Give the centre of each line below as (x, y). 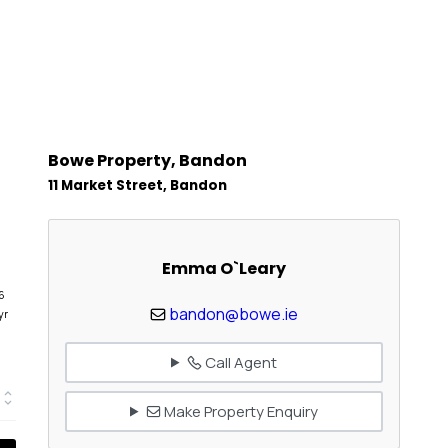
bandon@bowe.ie (233, 314)
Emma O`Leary (224, 268)
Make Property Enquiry (239, 411)
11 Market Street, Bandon (137, 186)
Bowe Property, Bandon (147, 161)
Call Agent (239, 362)
